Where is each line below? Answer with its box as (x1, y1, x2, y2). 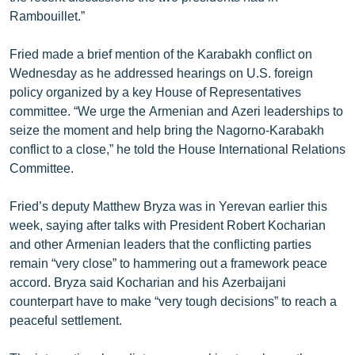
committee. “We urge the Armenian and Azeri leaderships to (10, 102, 343, 118)
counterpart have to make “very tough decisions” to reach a (10, 292, 337, 308)
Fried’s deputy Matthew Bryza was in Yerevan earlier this (10, 197, 327, 213)
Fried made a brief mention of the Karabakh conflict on (10, 45, 312, 61)
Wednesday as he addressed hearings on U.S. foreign (10, 64, 313, 80)
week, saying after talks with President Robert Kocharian (10, 216, 326, 232)
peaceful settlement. (10, 311, 122, 327)
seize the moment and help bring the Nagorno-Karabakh (10, 121, 324, 137)
